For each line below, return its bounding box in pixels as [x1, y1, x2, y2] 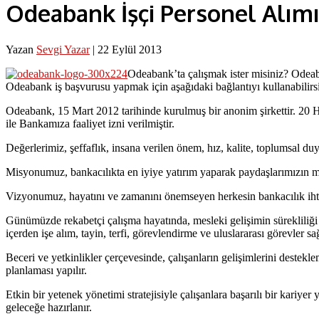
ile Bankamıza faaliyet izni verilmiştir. [6, 117, 174, 130]
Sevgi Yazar [36, 43, 90, 56]
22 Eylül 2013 [98, 43, 162, 56]
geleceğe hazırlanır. [6, 300, 92, 313]
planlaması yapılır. [6, 263, 87, 276]
